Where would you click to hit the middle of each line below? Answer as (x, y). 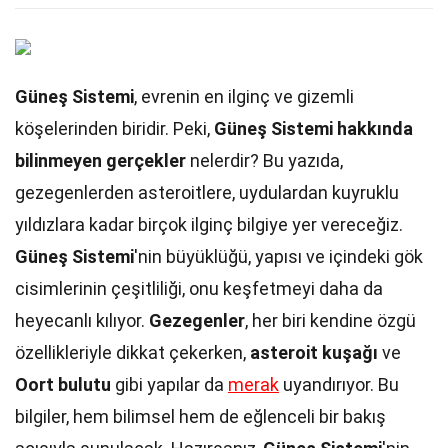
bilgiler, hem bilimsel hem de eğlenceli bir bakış (200, 416)
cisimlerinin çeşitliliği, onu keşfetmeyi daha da (199, 288)
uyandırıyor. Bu (339, 384)
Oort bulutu (63, 384)
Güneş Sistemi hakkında (313, 128)
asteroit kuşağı (314, 352)
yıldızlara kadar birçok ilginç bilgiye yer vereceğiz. (209, 224)
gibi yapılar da (169, 384)
